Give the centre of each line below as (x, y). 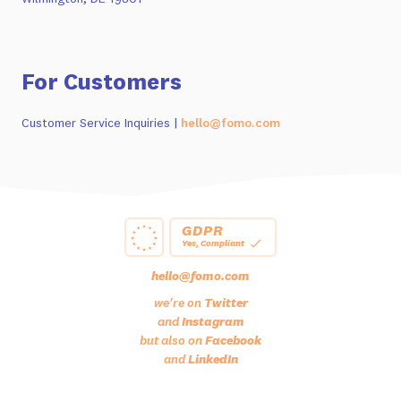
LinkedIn (213, 358)
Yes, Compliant (213, 243)
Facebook (233, 340)
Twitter (226, 302)
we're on (179, 302)
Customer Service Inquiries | (101, 123)
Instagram (213, 321)
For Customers (102, 81)
